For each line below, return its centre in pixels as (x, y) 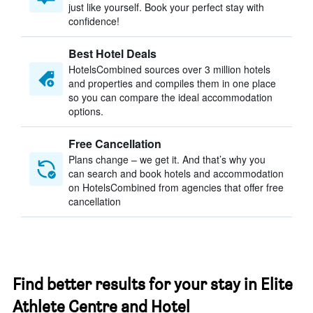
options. (86, 111)
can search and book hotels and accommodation (176, 173)
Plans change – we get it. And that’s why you (167, 159)
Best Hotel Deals (112, 53)
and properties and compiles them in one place (172, 83)
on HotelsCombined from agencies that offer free (176, 187)
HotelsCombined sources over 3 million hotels (169, 69)
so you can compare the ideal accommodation (170, 97)
